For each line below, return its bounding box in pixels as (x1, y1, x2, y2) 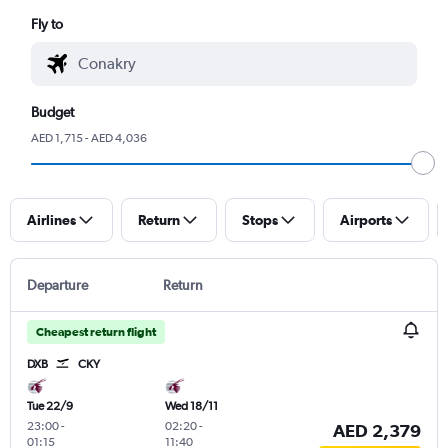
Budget (31, 103, 75, 120)
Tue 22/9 (27, 398, 73, 413)
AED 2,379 (332, 419, 421, 440)
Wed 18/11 (164, 398, 218, 413)
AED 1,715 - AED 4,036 (31, 130, 148, 145)
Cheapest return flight (36, 324, 156, 339)
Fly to (31, 15, 64, 32)
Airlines (27, 211, 76, 228)
